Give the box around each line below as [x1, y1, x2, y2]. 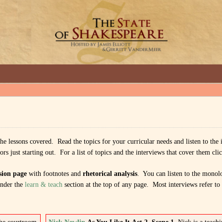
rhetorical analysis [83, 170, 138, 177]
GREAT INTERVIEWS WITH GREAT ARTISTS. [72, 8, 216, 16]
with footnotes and [27, 170, 83, 177]
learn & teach [25, 181, 63, 188]
